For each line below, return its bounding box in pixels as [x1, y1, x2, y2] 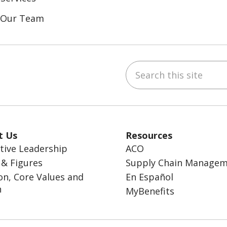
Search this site [125, 60, 195, 72]
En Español [126, 170, 173, 183]
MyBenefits [126, 184, 174, 197]
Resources [126, 129, 172, 141]
